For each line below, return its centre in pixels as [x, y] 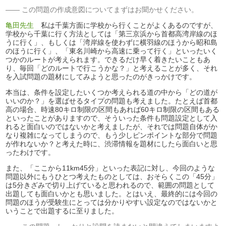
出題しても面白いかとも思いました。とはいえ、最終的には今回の [112, 193]
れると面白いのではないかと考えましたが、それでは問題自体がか [112, 126]
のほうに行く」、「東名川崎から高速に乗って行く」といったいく [112, 51]
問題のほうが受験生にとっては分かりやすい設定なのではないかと [112, 202]
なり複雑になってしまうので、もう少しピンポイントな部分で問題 [112, 135]
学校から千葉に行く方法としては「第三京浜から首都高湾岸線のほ [112, 34]
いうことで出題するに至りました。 [62, 211]
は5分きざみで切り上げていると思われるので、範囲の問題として [110, 185]
